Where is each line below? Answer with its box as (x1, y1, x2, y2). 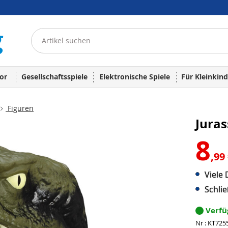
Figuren (6, 103, 34, 113)
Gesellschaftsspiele (21, 72, 88, 81)
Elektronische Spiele (99, 72, 170, 81)
